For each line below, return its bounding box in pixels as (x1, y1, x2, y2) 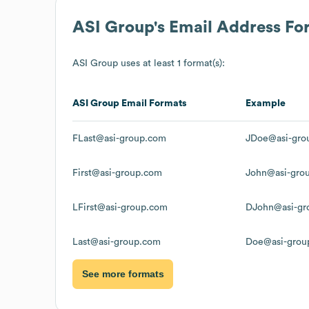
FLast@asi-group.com (72, 133, 166, 143)
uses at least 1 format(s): (118, 58, 225, 68)
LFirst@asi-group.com (72, 202, 168, 212)
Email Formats (119, 98, 187, 108)
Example (246, 98, 286, 108)
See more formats (81, 268, 164, 280)
